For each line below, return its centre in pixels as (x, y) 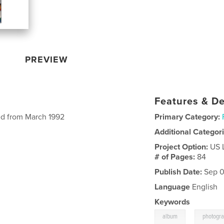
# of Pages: (176, 157)
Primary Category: (187, 117)
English (204, 187)
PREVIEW (47, 59)
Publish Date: (178, 172)
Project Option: (182, 147)
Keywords (172, 202)
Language (172, 187)
